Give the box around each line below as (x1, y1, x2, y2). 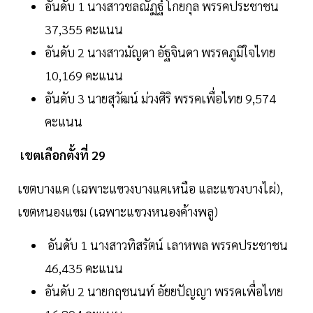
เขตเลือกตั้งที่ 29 (17, 147, 105, 163)
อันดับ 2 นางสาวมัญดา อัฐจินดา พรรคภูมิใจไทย (45, 44, 278, 61)
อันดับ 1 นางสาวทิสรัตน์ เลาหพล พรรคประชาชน (45, 237, 288, 254)
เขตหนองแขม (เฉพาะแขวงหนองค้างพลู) (17, 203, 218, 220)
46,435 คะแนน (45, 260, 123, 277)
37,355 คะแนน (45, 21, 123, 38)
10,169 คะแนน (45, 67, 123, 84)
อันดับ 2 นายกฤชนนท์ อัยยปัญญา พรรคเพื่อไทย (45, 283, 283, 300)
